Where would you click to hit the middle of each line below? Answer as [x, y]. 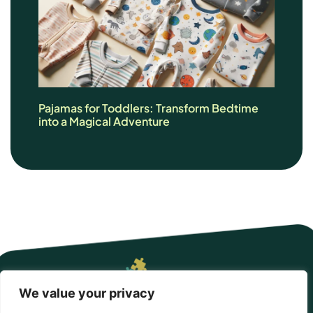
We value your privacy [87, 293]
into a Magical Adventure [104, 122]
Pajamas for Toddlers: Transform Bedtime [148, 108]
